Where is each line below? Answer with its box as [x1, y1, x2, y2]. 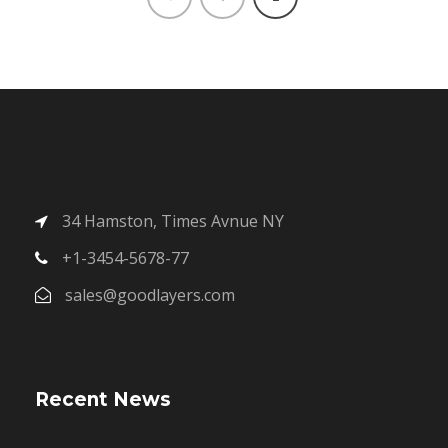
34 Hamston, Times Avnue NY [58, 210, 284, 233]
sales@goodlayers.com [61, 284, 235, 307]
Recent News [35, 388, 171, 412]
